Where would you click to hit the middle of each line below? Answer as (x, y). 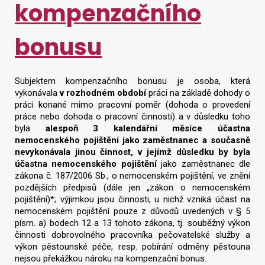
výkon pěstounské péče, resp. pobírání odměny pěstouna (132, 247)
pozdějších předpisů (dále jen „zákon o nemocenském (132, 188)
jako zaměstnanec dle (203, 164)
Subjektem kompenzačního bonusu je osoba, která (132, 81)
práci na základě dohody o (198, 93)
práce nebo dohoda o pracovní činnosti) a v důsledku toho (132, 117)
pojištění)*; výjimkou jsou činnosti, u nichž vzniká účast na (132, 200)
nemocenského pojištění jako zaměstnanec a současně (132, 140)
